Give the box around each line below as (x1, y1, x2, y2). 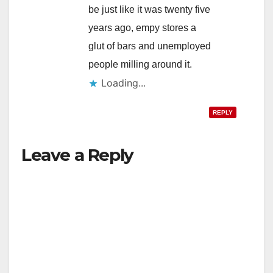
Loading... (101, 76, 146, 89)
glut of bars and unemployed (88, 40, 211, 51)
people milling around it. (88, 58, 192, 69)
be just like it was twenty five (88, 4, 210, 15)
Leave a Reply (21, 144, 133, 165)
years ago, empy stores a (88, 22, 196, 33)
